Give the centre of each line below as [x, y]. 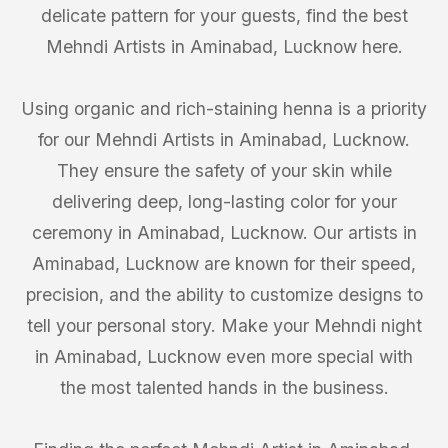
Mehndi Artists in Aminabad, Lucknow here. [224, 46]
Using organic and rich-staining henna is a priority [224, 108]
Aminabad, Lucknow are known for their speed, [224, 263]
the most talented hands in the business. [224, 387]
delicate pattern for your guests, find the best [224, 15]
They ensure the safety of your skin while [224, 170]
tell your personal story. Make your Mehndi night [224, 325]
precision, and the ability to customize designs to [224, 294]
